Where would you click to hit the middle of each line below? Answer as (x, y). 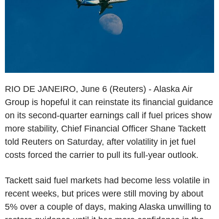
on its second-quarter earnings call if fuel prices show (108, 115)
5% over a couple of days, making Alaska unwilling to (108, 207)
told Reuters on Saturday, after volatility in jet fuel (100, 142)
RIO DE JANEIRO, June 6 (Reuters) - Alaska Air (99, 89)
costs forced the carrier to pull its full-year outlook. (102, 155)
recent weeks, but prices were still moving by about (104, 193)
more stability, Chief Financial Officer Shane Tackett (105, 128)
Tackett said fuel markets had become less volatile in (107, 180)
